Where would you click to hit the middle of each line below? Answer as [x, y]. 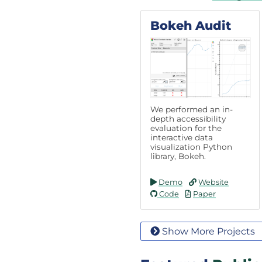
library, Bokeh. [178, 156]
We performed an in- [192, 109]
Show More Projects [207, 231]
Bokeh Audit [191, 25]
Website [213, 182]
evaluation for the [186, 128]
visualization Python [191, 146]
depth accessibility [188, 118]
